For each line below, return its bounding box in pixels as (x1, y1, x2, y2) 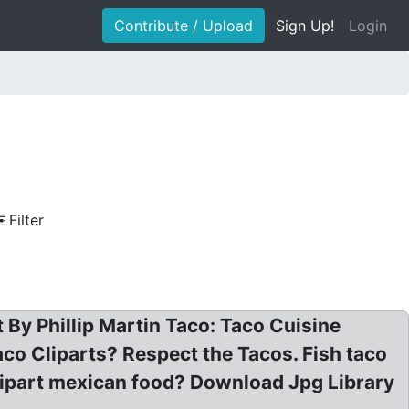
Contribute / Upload (114, 16, 253, 35)
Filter (9, 211, 44, 229)
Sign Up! (276, 16, 334, 35)
